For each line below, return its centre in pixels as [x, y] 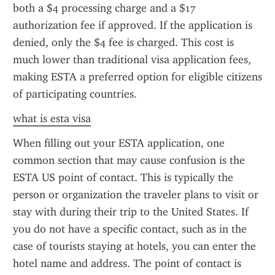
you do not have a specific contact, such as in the [130, 229]
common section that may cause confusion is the [129, 160]
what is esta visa [52, 118]
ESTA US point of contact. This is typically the [123, 177]
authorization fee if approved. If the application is [133, 25]
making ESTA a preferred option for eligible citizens [137, 77]
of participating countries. [75, 94]
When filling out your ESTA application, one [119, 143]
